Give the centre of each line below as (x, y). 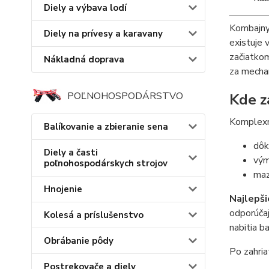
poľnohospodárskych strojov (106, 164)
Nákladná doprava (84, 59)
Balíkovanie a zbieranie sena (106, 127)
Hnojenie (63, 189)
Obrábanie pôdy (79, 241)
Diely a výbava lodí (85, 8)
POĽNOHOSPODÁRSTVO (125, 96)
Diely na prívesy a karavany (103, 34)
